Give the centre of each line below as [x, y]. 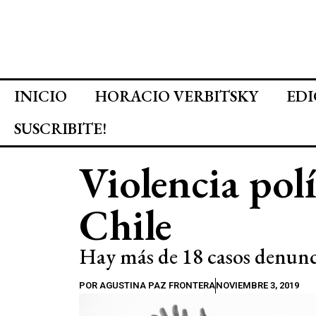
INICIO [41, 96]
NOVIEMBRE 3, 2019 [257, 285]
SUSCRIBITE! [60, 129]
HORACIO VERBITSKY [177, 96]
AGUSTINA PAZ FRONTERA [156, 285]
